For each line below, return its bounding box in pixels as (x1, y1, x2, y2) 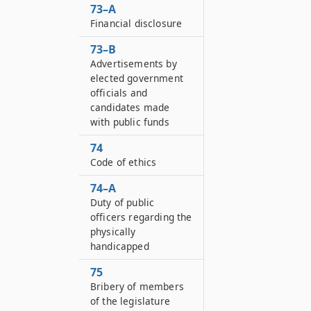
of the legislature (90, 294, 170, 308)
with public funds (90, 115, 169, 128)
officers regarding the (90, 210, 192, 224)
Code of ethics (90, 155, 157, 169)
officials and (90, 86, 148, 99)
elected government (90, 72, 183, 85)
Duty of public (90, 196, 155, 209)
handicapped (90, 239, 149, 253)
